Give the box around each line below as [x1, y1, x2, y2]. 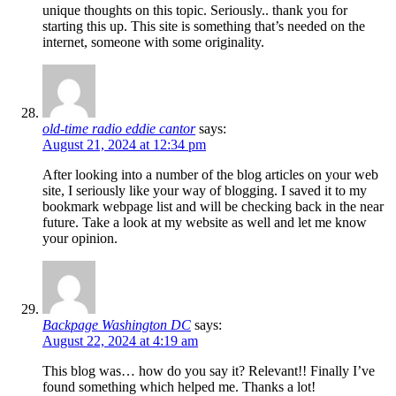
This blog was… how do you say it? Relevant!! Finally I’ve [42, 363, 375, 379]
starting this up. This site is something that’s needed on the [42, 19, 365, 34]
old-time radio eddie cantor [42, 121, 195, 137]
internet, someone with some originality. [42, 34, 264, 50]
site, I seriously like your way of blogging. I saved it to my [42, 183, 367, 199]
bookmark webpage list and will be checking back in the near [42, 199, 384, 215]
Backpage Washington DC [42, 317, 191, 333]
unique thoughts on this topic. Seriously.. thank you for [42, 3, 347, 19]
